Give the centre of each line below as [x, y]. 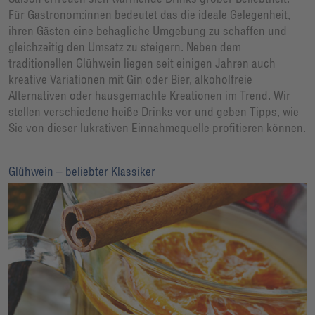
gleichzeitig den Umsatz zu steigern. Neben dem [125, 47]
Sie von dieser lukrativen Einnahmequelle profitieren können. [157, 128]
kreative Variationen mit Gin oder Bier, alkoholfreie [130, 79]
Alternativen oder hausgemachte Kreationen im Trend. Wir [149, 96]
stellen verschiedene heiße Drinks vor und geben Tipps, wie [154, 112]
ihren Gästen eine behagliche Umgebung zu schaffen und [148, 31]
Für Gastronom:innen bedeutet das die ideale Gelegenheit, [149, 15]
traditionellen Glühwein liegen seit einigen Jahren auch [142, 63]
